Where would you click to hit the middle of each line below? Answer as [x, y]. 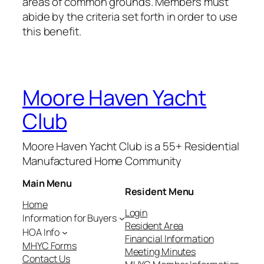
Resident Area [154, 226]
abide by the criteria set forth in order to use [130, 16]
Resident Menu [159, 192]
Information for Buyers [70, 218]
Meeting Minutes [160, 252]
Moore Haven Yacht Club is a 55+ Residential [131, 146]
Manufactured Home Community [102, 161]
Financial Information [169, 239]
